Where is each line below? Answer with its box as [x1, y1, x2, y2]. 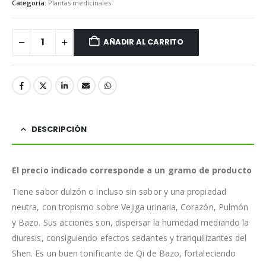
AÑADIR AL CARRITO [103, 36, 183, 48]
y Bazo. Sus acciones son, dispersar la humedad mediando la [12, 216, 249, 228]
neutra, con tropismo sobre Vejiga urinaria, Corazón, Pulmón [12, 201, 249, 213]
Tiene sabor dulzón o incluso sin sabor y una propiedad [12, 185, 226, 197]
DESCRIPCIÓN [31, 123, 87, 135]
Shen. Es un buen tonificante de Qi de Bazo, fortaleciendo [12, 247, 236, 259]
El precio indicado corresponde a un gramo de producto [12, 164, 252, 176]
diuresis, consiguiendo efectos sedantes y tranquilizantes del [12, 232, 247, 243]
